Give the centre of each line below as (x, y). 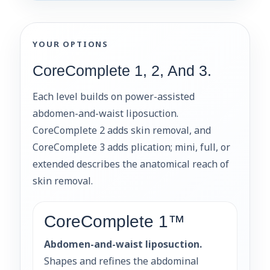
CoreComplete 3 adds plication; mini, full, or (131, 147)
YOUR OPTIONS (71, 44)
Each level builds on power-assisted (114, 96)
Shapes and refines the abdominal (121, 261)
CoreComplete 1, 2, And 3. (122, 71)
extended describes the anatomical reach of (131, 164)
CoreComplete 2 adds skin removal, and (122, 130)
